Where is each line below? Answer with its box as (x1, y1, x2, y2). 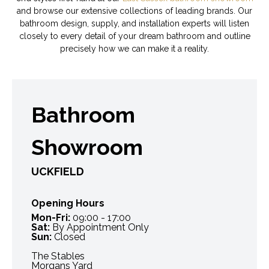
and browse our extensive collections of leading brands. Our (17, 5, 252, 16)
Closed (52, 231, 85, 243)
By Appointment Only (50, 221, 149, 233)
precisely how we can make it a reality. (60, 43, 209, 53)
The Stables (31, 250, 85, 262)
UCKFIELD (31, 165, 84, 178)
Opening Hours (31, 197, 104, 209)
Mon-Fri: (31, 211, 70, 223)
